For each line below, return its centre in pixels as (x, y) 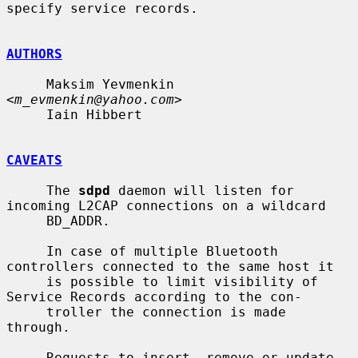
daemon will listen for (202, 190)
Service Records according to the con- (154, 296)
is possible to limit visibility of (26, 281)
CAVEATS (34, 160)
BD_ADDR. (26, 221)
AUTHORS (34, 54)
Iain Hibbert (26, 114)
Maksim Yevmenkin (26, 84)
